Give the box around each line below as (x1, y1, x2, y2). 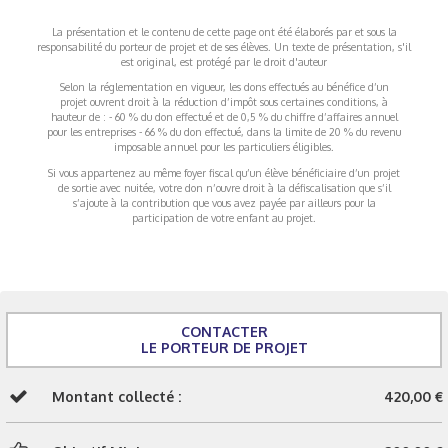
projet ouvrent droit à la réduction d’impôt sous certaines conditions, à (60, 95, 388, 108)
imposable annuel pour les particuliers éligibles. (114, 140, 334, 153)
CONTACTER (180, 323, 268, 340)
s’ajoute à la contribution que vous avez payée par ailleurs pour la (72, 195, 376, 209)
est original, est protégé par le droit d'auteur (121, 54, 327, 68)
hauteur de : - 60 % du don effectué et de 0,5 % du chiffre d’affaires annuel (50, 110, 398, 123)
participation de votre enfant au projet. (132, 210, 316, 224)
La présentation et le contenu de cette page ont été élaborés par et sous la (51, 24, 397, 38)
